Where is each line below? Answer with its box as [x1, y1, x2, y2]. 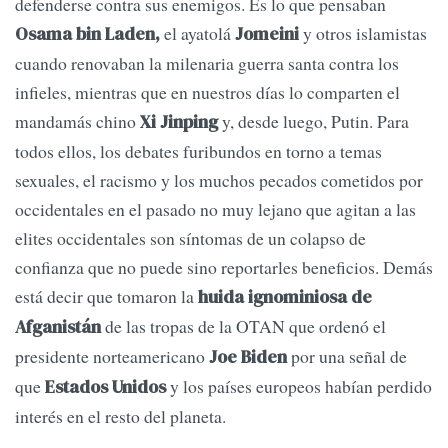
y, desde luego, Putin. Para [218, 109, 409, 134]
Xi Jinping [140, 110, 218, 135]
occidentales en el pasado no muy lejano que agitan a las [15, 197, 416, 222]
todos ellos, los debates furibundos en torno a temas [15, 139, 382, 164]
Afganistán [15, 315, 101, 340]
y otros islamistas [303, 21, 427, 46]
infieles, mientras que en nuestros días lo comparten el [15, 80, 400, 105]
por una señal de [287, 344, 407, 369]
